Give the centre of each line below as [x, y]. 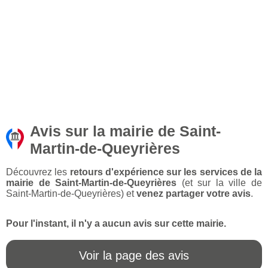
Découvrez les [38, 172]
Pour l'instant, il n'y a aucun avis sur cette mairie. [116, 224]
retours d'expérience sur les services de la [166, 172]
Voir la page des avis [134, 256]
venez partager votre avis [194, 194]
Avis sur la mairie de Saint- [125, 131]
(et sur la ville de [220, 183]
